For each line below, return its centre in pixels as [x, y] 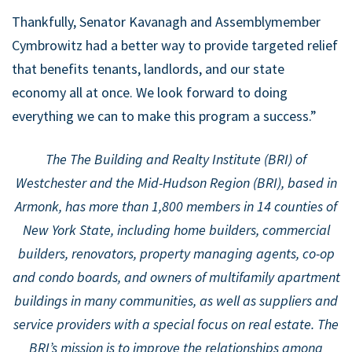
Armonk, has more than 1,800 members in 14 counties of [176, 207]
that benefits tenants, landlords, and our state [148, 69]
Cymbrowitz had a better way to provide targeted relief [175, 46]
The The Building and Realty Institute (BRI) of [176, 159]
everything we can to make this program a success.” [164, 116]
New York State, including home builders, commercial [176, 230]
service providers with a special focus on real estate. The [176, 324]
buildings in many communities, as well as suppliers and [176, 301]
